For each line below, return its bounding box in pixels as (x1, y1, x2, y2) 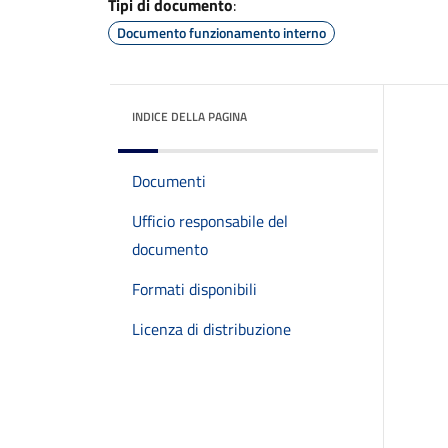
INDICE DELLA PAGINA (132, 107, 247, 126)
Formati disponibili (132, 277, 257, 301)
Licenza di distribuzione (132, 317, 291, 341)
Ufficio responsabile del (132, 209, 288, 233)
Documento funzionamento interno (117, 22, 326, 43)
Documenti (132, 169, 206, 193)
